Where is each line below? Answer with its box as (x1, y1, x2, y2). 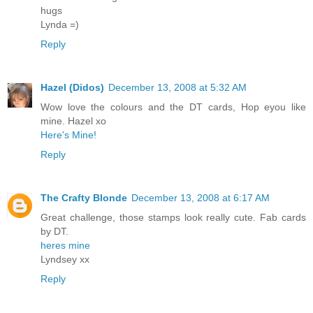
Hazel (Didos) (41, 81, 104, 93)
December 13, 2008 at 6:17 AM (131, 191, 270, 203)
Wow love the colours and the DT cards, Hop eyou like (41, 101, 306, 112)
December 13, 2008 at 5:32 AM (108, 81, 247, 93)
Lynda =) (41, 18, 79, 30)
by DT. (41, 225, 68, 237)
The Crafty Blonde (41, 191, 127, 203)
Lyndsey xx (41, 253, 89, 265)
